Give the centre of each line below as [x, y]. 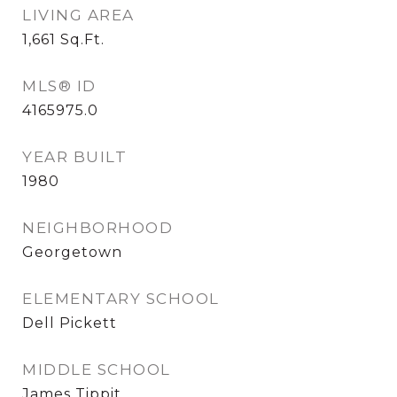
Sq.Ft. [82, 39]
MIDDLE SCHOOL [97, 370]
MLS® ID [59, 86]
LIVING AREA [78, 15]
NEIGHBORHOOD [97, 228]
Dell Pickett [70, 323]
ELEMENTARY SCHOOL [121, 299]
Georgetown [72, 252]
